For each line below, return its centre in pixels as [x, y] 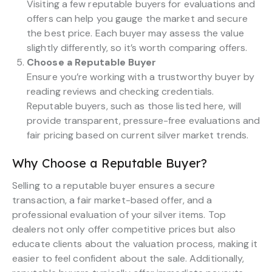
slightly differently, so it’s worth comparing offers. [137, 47]
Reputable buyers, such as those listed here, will [134, 106]
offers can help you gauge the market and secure [137, 18]
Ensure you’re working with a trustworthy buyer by [141, 76]
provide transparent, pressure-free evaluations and [144, 120]
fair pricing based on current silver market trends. [138, 135]
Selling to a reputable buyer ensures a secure [114, 185]
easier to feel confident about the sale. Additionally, [128, 258]
